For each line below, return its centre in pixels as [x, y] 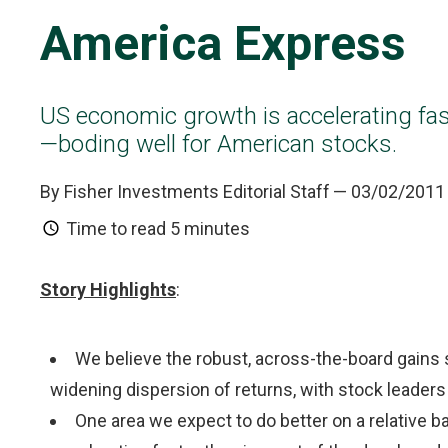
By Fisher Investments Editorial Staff [185, 191]
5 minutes [210, 228]
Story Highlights [108, 289]
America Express [223, 43]
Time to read [116, 228]
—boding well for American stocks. [218, 144]
